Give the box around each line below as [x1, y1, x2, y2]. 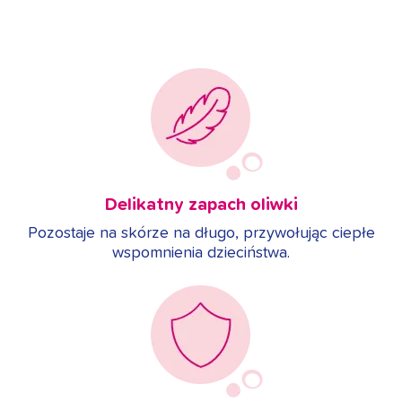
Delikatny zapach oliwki [104, 196, 298, 214]
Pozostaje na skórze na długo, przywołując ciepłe [27, 225, 375, 242]
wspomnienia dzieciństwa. [112, 245, 290, 262]
